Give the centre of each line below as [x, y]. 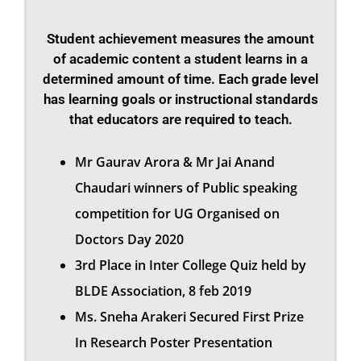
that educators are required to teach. [180, 120]
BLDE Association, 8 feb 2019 [163, 291]
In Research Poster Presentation [174, 343]
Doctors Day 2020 [129, 240]
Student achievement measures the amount [180, 39]
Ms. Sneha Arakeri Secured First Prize [189, 317]
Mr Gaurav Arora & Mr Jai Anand [175, 162]
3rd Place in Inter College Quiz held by [191, 266]
